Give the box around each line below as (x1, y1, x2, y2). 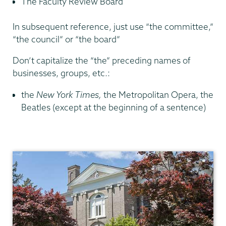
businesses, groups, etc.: (13, 68, 110, 79)
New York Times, (36, 89, 101, 100)
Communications (13, 139, 80, 150)
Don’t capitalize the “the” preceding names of (13, 55, 191, 66)
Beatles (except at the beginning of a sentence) (21, 101, 206, 112)
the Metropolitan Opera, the (101, 89, 213, 100)
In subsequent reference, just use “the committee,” (13, 21, 213, 32)
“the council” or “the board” (13, 33, 120, 44)
